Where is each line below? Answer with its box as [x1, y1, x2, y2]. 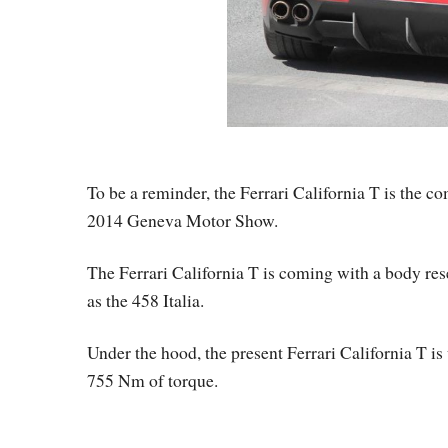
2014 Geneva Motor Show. [87, 208, 278, 233]
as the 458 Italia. [87, 288, 204, 313]
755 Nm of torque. [87, 368, 218, 393]
